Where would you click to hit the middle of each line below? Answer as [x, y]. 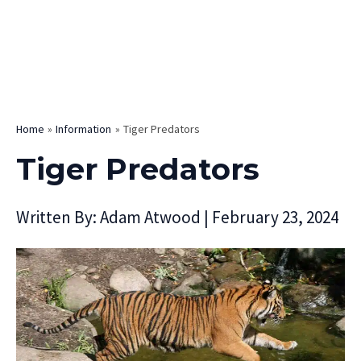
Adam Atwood [152, 217]
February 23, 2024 [275, 217]
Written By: [58, 217]
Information [84, 129]
